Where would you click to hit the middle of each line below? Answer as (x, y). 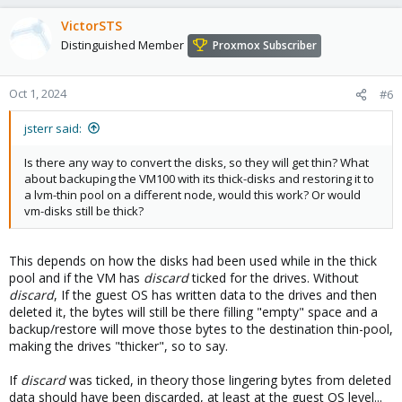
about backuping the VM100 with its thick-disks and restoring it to (199, 178)
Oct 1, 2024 (38, 93)
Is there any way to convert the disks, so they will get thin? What (197, 162)
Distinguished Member (122, 44)
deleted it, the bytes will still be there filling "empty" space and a (193, 311)
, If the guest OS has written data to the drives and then (215, 294)
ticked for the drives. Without (274, 277)
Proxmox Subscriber (265, 45)
